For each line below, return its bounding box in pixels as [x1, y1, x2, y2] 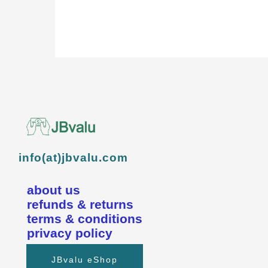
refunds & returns [27, 197, 133, 211]
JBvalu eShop [51, 254, 118, 264]
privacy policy [27, 226, 112, 240]
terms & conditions [27, 211, 142, 226]
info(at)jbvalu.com [19, 151, 128, 164]
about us [27, 182, 80, 197]
